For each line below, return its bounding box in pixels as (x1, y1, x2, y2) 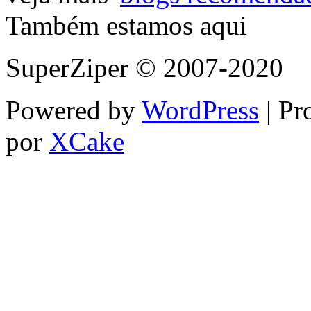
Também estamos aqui (6, 10, 247, 40)
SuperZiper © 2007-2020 (6, 52, 283, 83)
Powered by (6, 94, 142, 125)
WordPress (142, 94, 259, 125)
